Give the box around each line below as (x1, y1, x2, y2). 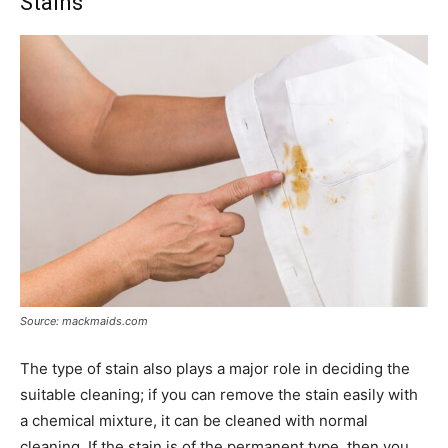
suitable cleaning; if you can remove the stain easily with (20, 385, 418, 405)
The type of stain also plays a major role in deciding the (20, 359, 410, 379)
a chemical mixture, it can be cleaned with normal (20, 411, 368, 431)
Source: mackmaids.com (20, 314, 148, 329)
